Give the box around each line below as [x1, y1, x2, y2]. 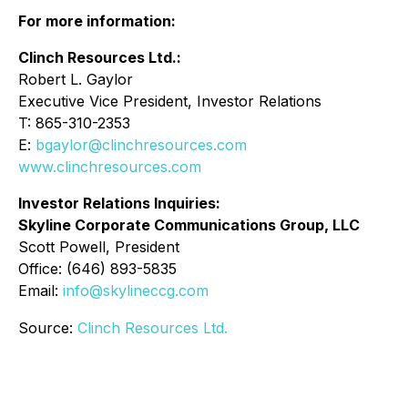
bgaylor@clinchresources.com [36, 136, 247, 154]
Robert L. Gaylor [18, 70, 133, 88]
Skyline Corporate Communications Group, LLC [18, 216, 360, 234]
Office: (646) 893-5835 [18, 260, 177, 278]
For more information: [18, 12, 176, 30]
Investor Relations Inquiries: [18, 194, 220, 212]
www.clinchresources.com [18, 158, 201, 176]
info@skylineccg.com [63, 281, 209, 300]
